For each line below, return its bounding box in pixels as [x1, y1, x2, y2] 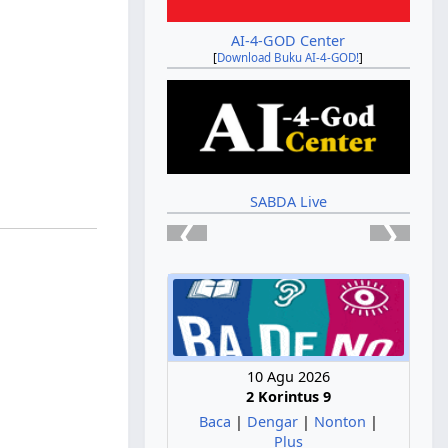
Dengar [246, 412, 298, 432]
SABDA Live [249, 191, 327, 211]
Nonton [313, 412, 366, 432]
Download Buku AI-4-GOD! [217, 50, 360, 66]
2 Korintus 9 [245, 387, 331, 407]
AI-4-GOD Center [231, 31, 346, 51]
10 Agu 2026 [246, 367, 330, 387]
